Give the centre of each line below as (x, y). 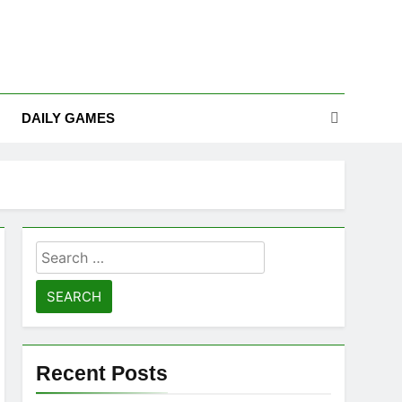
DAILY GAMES (68, 118)
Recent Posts (102, 373)
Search (62, 252)
